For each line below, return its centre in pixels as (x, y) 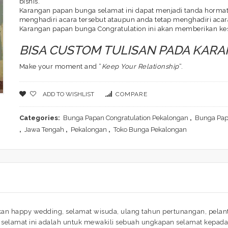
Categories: (40, 118)
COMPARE (131, 94)
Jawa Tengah (44, 130)
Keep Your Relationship (140, 66)
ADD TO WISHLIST (68, 94)
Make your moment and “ (60, 66)
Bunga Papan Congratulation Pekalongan (125, 118)
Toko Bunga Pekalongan (150, 130)
